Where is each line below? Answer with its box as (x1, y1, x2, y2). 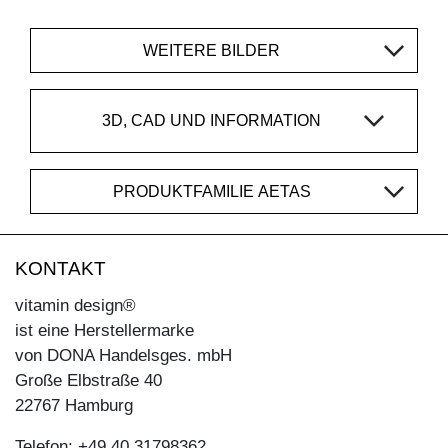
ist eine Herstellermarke (15, 320, 194, 340)
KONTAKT (15, 257, 106, 279)
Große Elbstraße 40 (15, 370, 162, 390)
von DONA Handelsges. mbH (15, 345, 232, 365)
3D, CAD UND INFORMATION (102, 112, 321, 130)
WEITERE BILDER (143, 41, 280, 59)
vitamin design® (15, 295, 136, 315)
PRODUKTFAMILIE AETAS (112, 182, 311, 200)
